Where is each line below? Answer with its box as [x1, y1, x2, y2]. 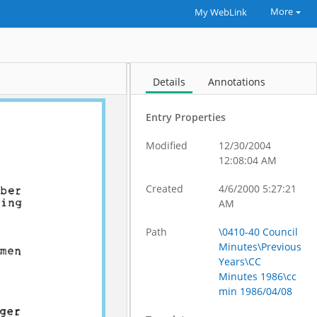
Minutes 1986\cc [219, 270, 297, 283]
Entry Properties [146, 110, 226, 124]
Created [146, 182, 184, 195]
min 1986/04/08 [219, 284, 293, 298]
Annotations [208, 75, 266, 88]
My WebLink [194, 6, 247, 18]
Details [153, 75, 186, 88]
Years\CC [219, 255, 262, 268]
